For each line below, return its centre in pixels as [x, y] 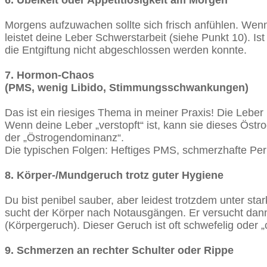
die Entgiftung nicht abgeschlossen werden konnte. [126, 50]
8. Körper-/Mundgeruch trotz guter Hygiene [114, 175]
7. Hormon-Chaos [49, 75]
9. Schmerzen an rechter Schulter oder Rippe [119, 250]
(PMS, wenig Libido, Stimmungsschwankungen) [127, 87]
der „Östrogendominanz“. [64, 137]
